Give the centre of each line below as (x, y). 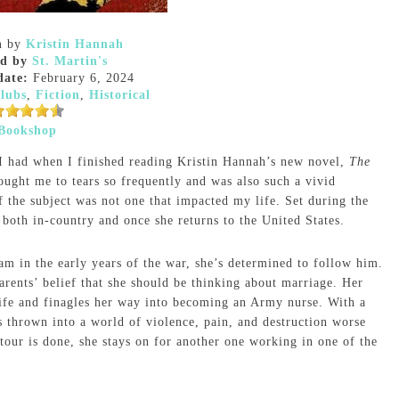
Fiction (58, 95)
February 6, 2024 (81, 78)
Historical (120, 95)
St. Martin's (69, 61)
